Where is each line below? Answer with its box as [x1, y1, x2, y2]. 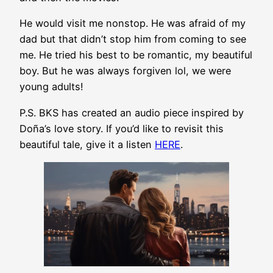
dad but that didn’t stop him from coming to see [19, 33, 246, 46]
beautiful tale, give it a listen [19, 138, 155, 151]
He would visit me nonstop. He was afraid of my [19, 17, 246, 30]
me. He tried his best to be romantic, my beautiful [19, 49, 252, 62]
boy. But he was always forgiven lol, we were [19, 65, 231, 77]
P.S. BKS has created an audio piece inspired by [19, 106, 244, 119]
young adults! [19, 80, 83, 93]
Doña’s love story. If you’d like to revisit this [19, 122, 224, 135]
